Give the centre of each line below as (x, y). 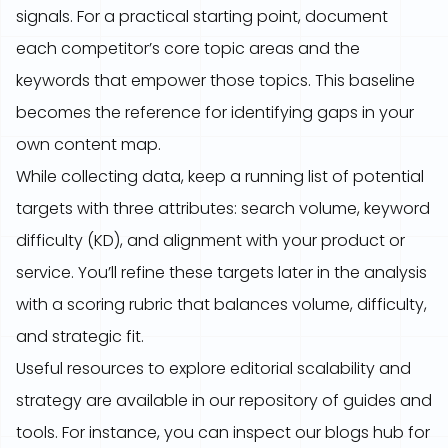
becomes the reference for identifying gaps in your (215, 112)
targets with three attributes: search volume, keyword (223, 208)
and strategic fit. (80, 336)
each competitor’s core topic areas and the (188, 48)
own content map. (88, 144)
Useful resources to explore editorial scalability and (213, 368)
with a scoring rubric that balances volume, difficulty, (221, 304)
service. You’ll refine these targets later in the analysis (221, 272)
